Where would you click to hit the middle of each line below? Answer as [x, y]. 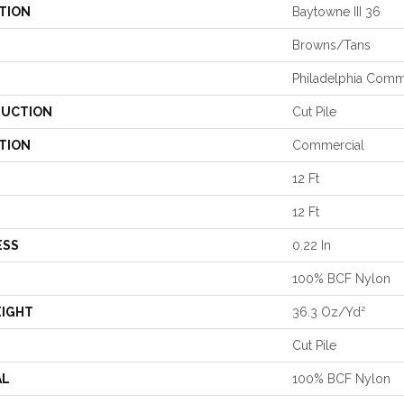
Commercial [328, 145]
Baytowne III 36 [336, 11]
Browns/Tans [331, 45]
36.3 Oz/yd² [329, 312]
